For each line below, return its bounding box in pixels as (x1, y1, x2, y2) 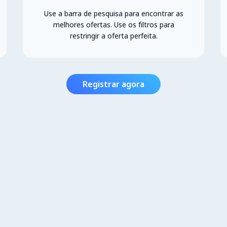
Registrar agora (83, 78, 144, 90)
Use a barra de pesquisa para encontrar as (44, 8, 183, 18)
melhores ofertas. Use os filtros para (53, 19, 174, 29)
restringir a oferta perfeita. (69, 30, 158, 41)
